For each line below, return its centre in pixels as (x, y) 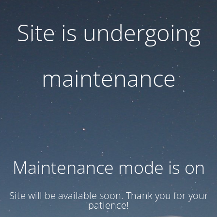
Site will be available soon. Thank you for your (108, 195)
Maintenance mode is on (108, 167)
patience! (108, 205)
